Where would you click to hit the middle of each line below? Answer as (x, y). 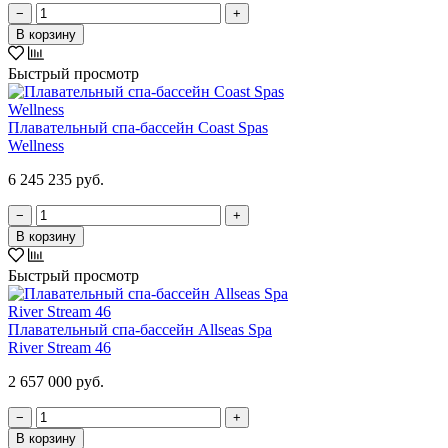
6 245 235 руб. (56, 179)
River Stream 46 (59, 347)
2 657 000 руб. (56, 381)
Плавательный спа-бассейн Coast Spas (138, 127)
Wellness (36, 145)
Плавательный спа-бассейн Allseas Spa (140, 329)
